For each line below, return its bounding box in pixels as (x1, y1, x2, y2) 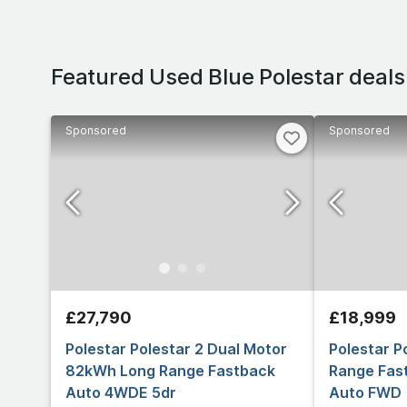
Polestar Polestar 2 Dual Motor (65, 339, 287, 358)
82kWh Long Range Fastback (65, 361, 275, 380)
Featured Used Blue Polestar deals (51, 63, 405, 90)
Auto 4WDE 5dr (65, 382, 176, 402)
